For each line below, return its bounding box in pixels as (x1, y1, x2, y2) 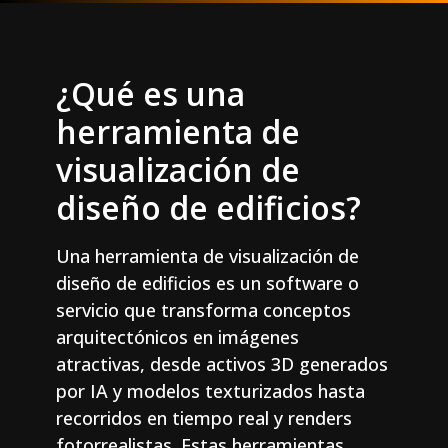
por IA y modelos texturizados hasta (56, 379, 365, 403)
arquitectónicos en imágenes (56, 325, 299, 349)
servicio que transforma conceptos (56, 298, 351, 322)
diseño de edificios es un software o (56, 271, 359, 295)
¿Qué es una (56, 72, 245, 115)
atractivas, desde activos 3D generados (56, 352, 388, 376)
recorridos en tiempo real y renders (56, 406, 352, 430)
